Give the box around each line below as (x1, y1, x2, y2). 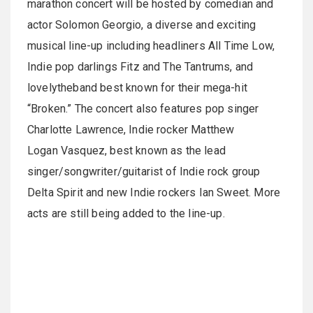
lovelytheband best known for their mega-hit (27, 80, 247, 94)
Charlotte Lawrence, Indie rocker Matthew (27, 122, 235, 136)
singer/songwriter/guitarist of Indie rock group (27, 164, 261, 178)
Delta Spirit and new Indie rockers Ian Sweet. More (27, 185, 281, 199)
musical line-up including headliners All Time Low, (27, 38, 275, 52)
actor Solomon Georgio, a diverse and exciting (27, 17, 256, 31)
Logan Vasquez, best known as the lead (27, 143, 226, 157)
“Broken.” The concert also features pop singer (27, 101, 259, 115)
